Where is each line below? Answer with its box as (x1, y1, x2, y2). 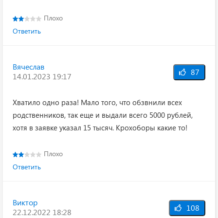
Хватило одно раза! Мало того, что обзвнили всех (13, 97, 182, 107)
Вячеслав (13, 61, 44, 72)
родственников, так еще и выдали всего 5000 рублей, (13, 110, 193, 120)
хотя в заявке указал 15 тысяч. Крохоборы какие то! (13, 123, 187, 132)
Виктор (13, 197, 37, 207)
